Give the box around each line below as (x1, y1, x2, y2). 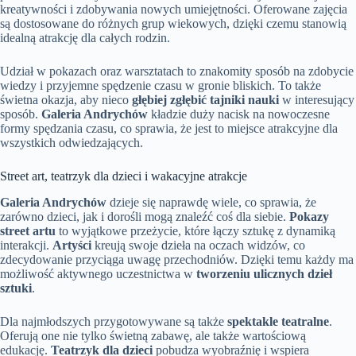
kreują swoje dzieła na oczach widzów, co (91, 238, 305, 252)
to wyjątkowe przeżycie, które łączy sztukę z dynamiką (56, 223, 335, 238)
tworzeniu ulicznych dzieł (196, 266, 332, 281)
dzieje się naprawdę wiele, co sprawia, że (106, 195, 316, 209)
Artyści (52, 238, 91, 252)
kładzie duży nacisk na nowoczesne (148, 106, 330, 121)
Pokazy (289, 209, 329, 223)
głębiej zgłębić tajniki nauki (132, 92, 279, 106)
